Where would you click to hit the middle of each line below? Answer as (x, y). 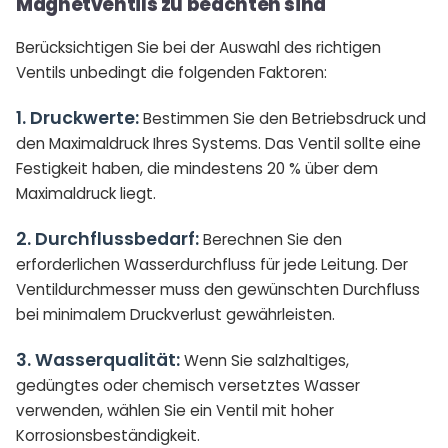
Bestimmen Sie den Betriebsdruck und (282, 119)
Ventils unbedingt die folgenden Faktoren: (171, 73)
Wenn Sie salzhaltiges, (264, 361)
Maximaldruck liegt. (86, 194)
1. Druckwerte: (77, 118)
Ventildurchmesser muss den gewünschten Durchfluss (218, 290)
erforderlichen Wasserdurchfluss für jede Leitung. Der (212, 265)
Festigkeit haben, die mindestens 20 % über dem (197, 169)
